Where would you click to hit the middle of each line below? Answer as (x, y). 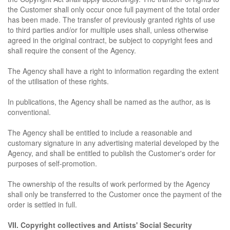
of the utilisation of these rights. (58, 81)
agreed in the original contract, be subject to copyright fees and (110, 40)
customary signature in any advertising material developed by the (113, 143)
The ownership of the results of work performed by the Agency (109, 184)
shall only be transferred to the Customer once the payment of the (115, 194)
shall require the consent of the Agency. (72, 50)
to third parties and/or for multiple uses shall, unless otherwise (108, 30)
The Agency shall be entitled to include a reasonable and (100, 132)
